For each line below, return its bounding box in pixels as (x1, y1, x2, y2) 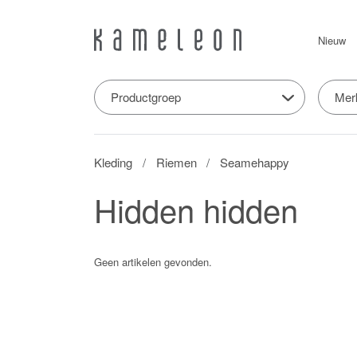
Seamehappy (220, 153, 290, 171)
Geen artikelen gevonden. (94, 253, 212, 269)
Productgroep (111, 88, 181, 105)
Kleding (94, 153, 132, 171)
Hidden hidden (94, 186, 298, 232)
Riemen (155, 153, 197, 171)
